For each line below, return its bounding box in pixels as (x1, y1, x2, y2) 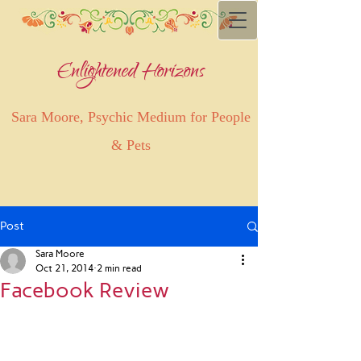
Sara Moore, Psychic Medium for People (11, 109, 251, 125)
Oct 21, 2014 (35, 263, 93, 274)
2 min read (97, 263, 142, 274)
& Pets (111, 137, 151, 153)
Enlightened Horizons (57, 56, 205, 91)
